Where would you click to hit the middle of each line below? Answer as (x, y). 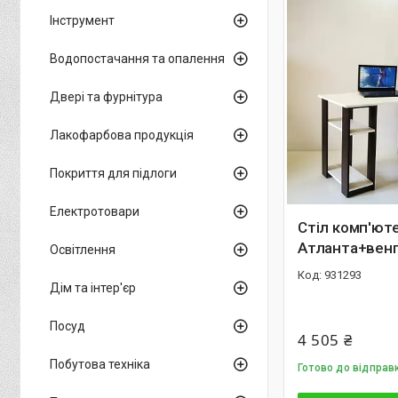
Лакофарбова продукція (122, 135)
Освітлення (83, 250)
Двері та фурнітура (106, 97)
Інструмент (82, 20)
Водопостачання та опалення (137, 59)
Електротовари (95, 211)
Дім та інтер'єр (93, 288)
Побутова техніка (100, 364)
